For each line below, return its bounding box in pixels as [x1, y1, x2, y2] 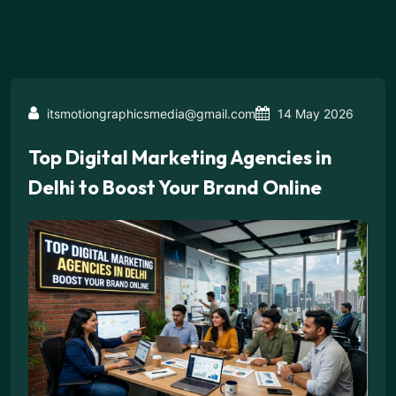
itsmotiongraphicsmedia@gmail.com [43, 106, 255, 121]
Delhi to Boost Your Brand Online [28, 175, 322, 200]
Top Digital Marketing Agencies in [28, 145, 331, 170]
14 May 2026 [274, 106, 354, 121]
